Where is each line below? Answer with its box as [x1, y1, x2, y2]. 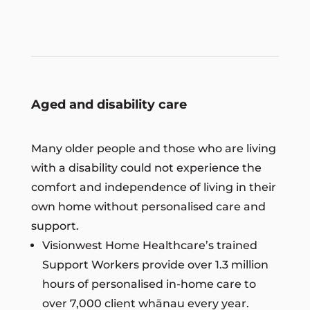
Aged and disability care [30, 96, 187, 112]
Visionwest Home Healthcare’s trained [42, 238, 257, 252]
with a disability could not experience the [30, 161, 262, 174]
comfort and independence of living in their [30, 180, 276, 194]
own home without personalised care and [30, 199, 266, 213]
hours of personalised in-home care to [42, 277, 256, 291]
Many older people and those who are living [30, 141, 276, 155]
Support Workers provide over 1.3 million [42, 257, 268, 271]
